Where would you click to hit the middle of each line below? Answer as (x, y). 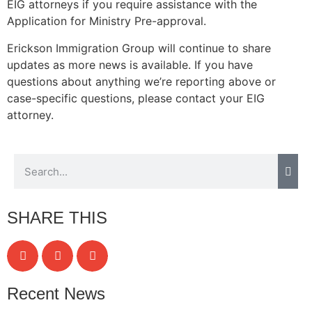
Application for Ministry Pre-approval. (107, 21)
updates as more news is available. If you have (130, 64)
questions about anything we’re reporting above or (141, 81)
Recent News (56, 294)
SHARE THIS (57, 218)
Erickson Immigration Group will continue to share (139, 48)
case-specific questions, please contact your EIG (136, 98)
